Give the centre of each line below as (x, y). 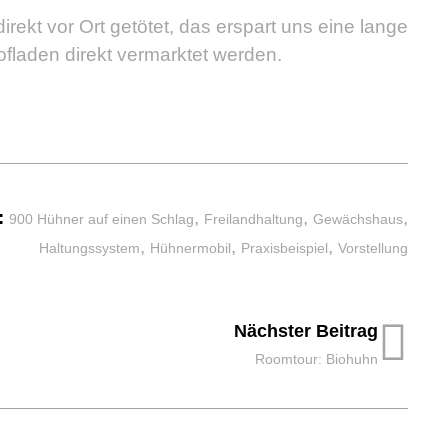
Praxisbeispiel (284, 248)
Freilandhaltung (253, 219)
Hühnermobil (190, 248)
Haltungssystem (89, 248)
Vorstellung (373, 248)
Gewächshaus (358, 219)
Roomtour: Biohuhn (316, 359)
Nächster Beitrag (306, 331)
